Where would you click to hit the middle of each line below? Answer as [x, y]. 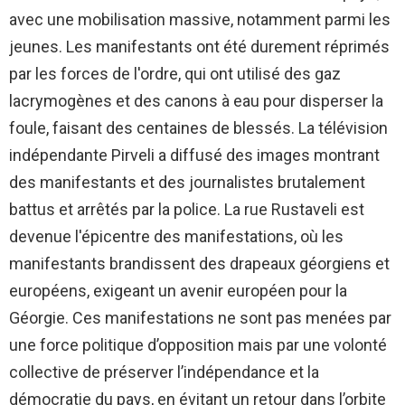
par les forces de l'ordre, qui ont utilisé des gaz [175, 74]
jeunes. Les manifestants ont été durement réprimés [199, 47]
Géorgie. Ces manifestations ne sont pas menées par [200, 318]
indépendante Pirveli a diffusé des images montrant [194, 155]
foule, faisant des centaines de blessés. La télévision [198, 128]
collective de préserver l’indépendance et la [164, 372]
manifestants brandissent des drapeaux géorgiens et [199, 264]
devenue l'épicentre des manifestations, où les [176, 237]
